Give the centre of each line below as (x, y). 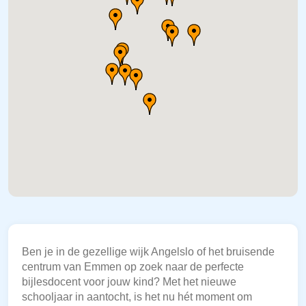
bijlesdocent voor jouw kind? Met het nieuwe (129, 282)
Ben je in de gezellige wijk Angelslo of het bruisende (148, 252)
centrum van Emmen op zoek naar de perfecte (133, 267)
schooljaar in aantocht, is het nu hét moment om (137, 297)
